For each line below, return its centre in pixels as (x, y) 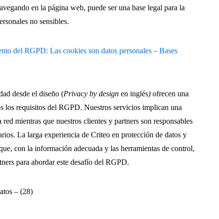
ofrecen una (170, 93)
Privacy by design (92, 93)
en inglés (135, 93)
